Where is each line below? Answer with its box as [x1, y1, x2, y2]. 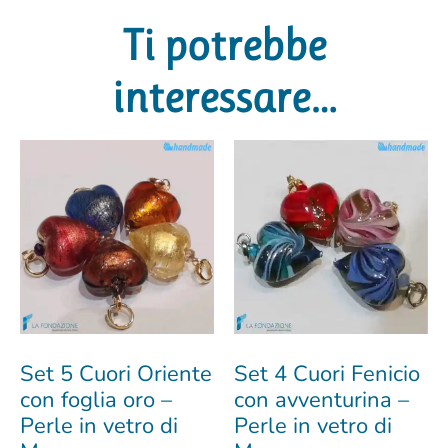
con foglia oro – [20, 384, 172, 415]
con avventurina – [234, 384, 409, 415]
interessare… [111, 71, 337, 123]
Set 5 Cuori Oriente [20, 358, 212, 389]
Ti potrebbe [122, 19, 326, 71]
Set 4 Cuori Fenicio [234, 358, 420, 389]
